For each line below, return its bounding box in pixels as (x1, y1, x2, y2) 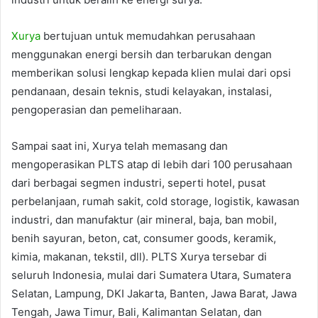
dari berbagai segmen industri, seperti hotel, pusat (11, 176, 265, 190)
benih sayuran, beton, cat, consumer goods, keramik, (11, 231, 276, 246)
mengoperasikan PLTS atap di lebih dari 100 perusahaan (11, 158, 292, 172)
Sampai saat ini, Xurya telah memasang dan (11, 139, 228, 153)
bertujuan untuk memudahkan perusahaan (40, 29, 256, 43)
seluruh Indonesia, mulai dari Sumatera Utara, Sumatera (11, 268, 291, 283)
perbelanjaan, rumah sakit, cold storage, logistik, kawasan (11, 194, 300, 209)
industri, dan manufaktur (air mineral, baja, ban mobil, (11, 213, 277, 227)
